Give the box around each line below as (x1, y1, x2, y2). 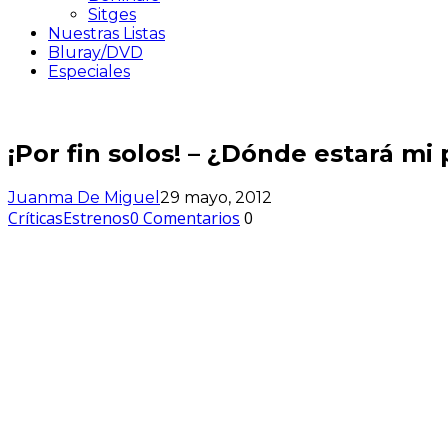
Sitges (88, 5, 136, 24)
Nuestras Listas (48, 24, 165, 43)
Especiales (48, 62, 130, 81)
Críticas (8, 206, 63, 229)
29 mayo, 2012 (160, 187, 272, 207)
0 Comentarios (130, 206, 240, 229)
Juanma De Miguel (8, 187, 160, 207)
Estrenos (63, 206, 130, 229)
